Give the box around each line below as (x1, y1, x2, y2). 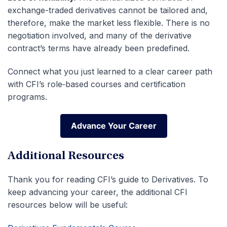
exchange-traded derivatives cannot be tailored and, (8, 5, 208, 16)
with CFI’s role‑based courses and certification (8, 79, 185, 90)
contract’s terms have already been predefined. (8, 43, 190, 54)
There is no (163, 18, 210, 28)
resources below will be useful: (8, 200, 128, 210)
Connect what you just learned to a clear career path (8, 66, 212, 77)
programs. (8, 92, 47, 102)
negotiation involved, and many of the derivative (8, 30, 192, 41)
